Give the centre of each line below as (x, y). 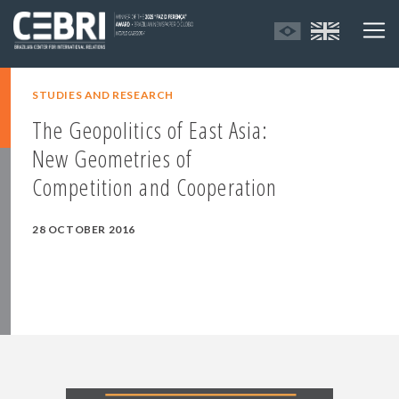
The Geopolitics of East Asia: (151, 130)
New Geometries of (113, 159)
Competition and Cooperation (155, 187)
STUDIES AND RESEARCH (103, 95)
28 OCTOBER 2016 (84, 230)
